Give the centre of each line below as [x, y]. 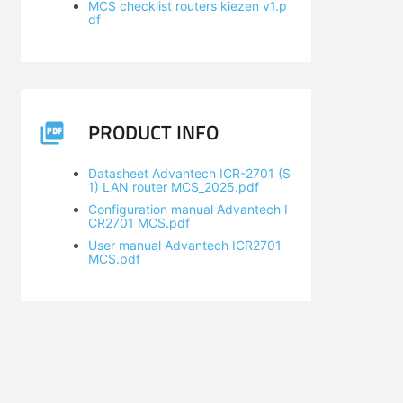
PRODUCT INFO [153, 132]
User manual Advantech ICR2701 [184, 245]
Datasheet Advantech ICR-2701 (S [189, 173]
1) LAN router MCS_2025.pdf [173, 187]
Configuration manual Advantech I [188, 209]
